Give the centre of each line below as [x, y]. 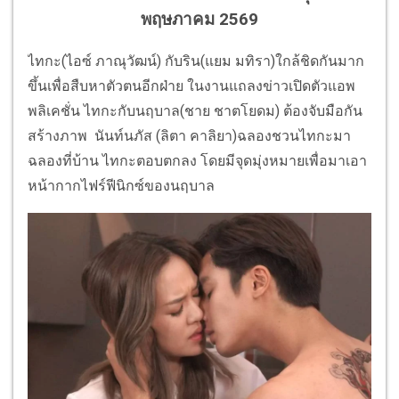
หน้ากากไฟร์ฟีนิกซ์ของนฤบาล [121, 185]
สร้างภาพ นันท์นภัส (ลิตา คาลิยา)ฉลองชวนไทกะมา [189, 135]
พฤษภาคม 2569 [199, 20]
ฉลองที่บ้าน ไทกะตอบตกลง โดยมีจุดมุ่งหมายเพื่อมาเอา [197, 160]
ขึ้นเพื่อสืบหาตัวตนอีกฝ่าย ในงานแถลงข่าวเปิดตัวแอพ [191, 85]
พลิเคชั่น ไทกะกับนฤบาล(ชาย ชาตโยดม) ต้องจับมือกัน [195, 110]
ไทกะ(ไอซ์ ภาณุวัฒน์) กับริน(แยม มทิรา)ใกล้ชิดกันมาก [196, 61]
